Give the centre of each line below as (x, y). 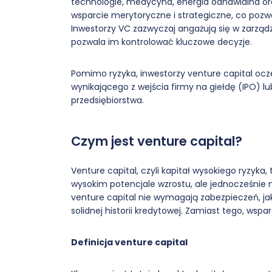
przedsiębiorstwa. (107, 100)
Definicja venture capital (129, 242)
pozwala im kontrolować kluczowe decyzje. (161, 42)
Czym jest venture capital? (157, 141)
